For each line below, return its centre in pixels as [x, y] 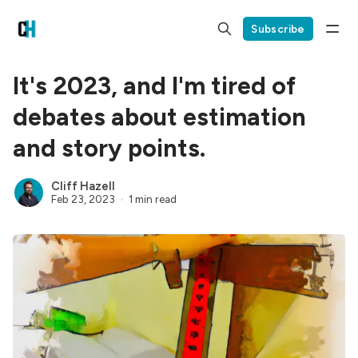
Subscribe [278, 28]
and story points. [109, 148]
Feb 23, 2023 [83, 199]
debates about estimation [159, 117]
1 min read [152, 199]
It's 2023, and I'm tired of [154, 86]
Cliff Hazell [83, 187]
